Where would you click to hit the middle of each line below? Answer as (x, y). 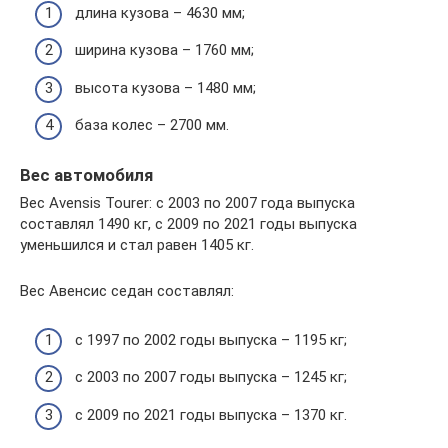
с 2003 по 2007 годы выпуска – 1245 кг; (211, 377)
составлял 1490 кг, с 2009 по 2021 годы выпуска (188, 224)
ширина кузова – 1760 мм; (164, 50)
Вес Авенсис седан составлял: (127, 291)
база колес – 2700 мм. (152, 125)
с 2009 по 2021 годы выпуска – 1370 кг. (211, 414)
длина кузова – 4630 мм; (160, 12)
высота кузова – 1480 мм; (165, 87)
